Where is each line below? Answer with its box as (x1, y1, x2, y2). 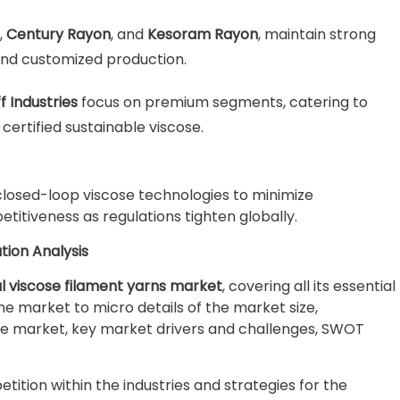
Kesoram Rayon (147, 24, 258, 45)
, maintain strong (258, 24, 376, 45)
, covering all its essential (222, 276, 396, 296)
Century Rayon (6, 24, 111, 45)
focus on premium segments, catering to (78, 92, 368, 112)
